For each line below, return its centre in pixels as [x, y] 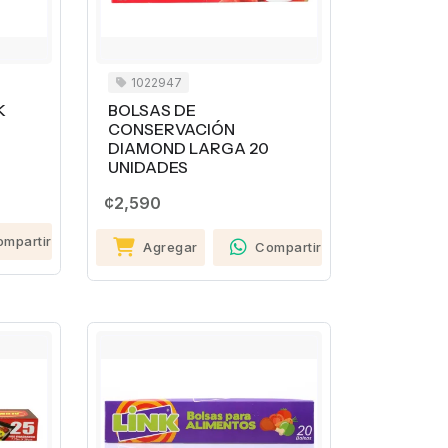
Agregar [170, 246]
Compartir [288, 246]
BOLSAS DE [151, 110]
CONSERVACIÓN [171, 129]
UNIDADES [147, 167]
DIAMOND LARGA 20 [188, 148]
